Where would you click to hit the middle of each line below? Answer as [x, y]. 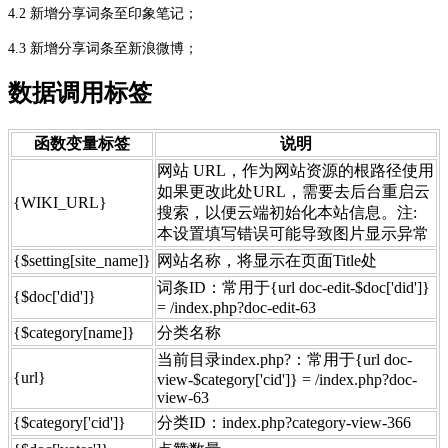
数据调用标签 [80, 93]
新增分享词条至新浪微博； [114, 48]
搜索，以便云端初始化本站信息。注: [287, 213]
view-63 [183, 398]
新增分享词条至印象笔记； [114, 13]
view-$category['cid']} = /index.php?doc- [287, 380]
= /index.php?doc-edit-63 [236, 308]
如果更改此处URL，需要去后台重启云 [293, 192]
